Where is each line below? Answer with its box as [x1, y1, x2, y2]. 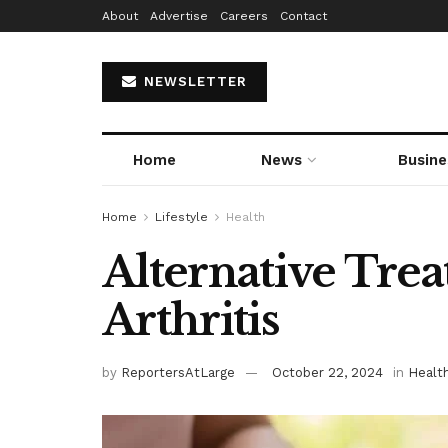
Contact [280, 9, 327, 23]
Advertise [150, 9, 208, 23]
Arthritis [102, 294, 279, 346]
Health [226, 210, 265, 224]
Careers [220, 9, 268, 23]
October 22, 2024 [272, 364, 383, 380]
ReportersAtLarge [121, 364, 235, 380]
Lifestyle [155, 210, 208, 224]
